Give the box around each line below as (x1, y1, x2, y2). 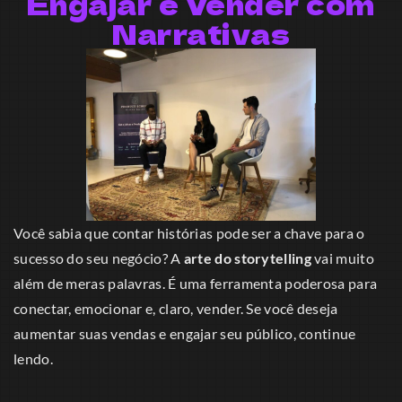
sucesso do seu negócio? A (13, 249, 184, 267)
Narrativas (112, 13, 290, 53)
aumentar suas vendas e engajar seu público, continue (13, 324, 356, 342)
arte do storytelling (183, 249, 311, 267)
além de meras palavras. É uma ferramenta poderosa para (13, 274, 378, 292)
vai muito (310, 249, 374, 267)
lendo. (13, 349, 53, 367)
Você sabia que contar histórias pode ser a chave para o (13, 223, 365, 241)
